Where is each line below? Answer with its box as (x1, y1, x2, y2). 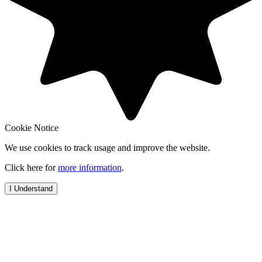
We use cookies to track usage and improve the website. (5, 143, 210, 153)
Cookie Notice (5, 123, 58, 133)
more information (58, 163, 122, 173)
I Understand (9, 184, 53, 194)
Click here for (5, 163, 58, 173)
